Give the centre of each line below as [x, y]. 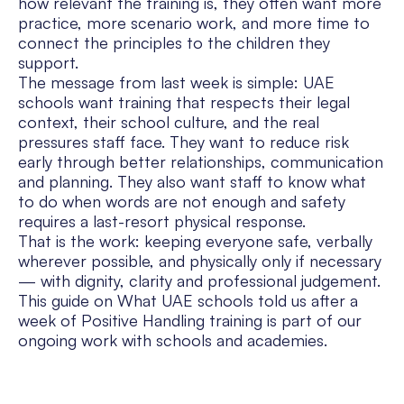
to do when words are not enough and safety [182, 202]
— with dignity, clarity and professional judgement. [199, 281]
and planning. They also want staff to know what [192, 182]
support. [48, 63]
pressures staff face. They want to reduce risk [184, 142]
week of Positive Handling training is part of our [190, 321]
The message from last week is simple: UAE [176, 83]
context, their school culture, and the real [169, 122]
